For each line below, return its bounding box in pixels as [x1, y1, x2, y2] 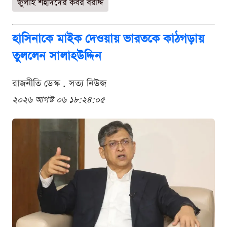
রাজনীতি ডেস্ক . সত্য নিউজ [12, 77, 106, 90]
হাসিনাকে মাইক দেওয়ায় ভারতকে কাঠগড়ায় [12, 31, 204, 48]
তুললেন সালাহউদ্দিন [12, 48, 101, 65]
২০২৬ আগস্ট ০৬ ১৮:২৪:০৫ [12, 94, 105, 106]
